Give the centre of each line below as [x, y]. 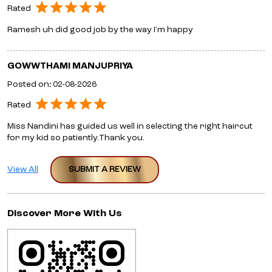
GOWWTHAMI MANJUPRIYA [70, 66]
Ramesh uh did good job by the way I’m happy [100, 29]
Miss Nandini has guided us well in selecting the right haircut [130, 126]
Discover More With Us [65, 213]
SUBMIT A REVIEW [105, 169]
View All [23, 169]
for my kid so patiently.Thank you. [76, 138]
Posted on [28, 84]
